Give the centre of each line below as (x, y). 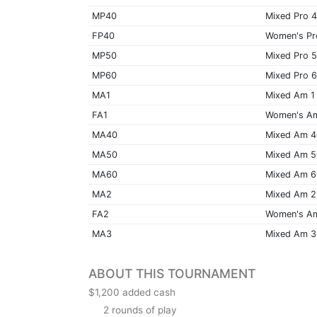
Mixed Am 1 (290, 95)
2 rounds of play (139, 310)
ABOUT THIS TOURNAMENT (172, 273)
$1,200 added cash (132, 292)
